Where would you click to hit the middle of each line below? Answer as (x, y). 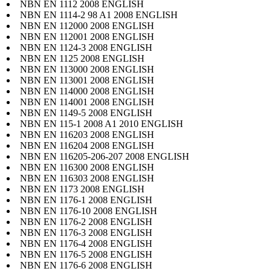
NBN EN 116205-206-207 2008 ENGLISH (105, 156)
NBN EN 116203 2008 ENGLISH (87, 134)
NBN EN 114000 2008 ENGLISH (87, 91)
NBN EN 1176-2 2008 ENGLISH (86, 221)
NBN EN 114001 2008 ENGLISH (87, 102)
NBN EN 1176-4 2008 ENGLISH (86, 243)
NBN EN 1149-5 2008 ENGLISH (86, 113)
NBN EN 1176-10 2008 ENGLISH (89, 211)
